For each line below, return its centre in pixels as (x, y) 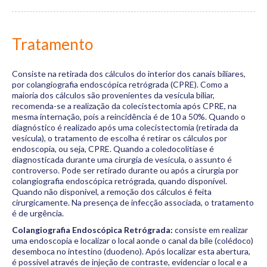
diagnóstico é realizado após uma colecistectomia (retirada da (125, 127)
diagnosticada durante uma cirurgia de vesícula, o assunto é (122, 159)
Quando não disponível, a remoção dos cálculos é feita (112, 192)
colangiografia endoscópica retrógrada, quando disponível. (119, 181)
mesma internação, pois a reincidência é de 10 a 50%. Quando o (129, 117)
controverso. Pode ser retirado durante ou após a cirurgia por (125, 170)
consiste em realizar (210, 230)
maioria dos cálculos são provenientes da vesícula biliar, (113, 95)
